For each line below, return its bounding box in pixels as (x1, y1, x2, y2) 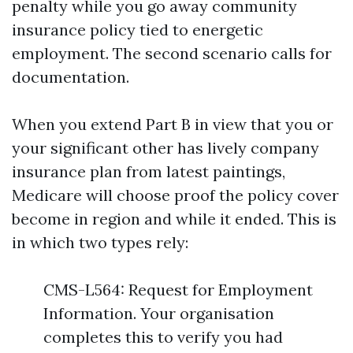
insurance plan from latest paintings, (12, 162, 285, 181)
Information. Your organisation (43, 303, 274, 323)
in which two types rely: (12, 232, 188, 252)
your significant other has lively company (12, 138, 319, 158)
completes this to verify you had (43, 327, 283, 347)
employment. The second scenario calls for (12, 43, 332, 63)
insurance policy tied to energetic (12, 20, 263, 39)
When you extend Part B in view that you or (12, 114, 333, 134)
